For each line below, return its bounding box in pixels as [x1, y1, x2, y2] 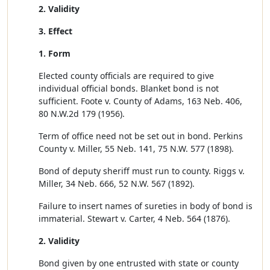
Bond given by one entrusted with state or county [39, 257, 239, 269]
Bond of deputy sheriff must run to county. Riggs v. [39, 165, 245, 177]
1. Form [39, 48, 71, 59]
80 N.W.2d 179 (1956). [39, 108, 125, 119]
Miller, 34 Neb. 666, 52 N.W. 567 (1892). [39, 178, 195, 189]
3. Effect [39, 25, 72, 37]
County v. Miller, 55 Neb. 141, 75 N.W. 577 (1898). [39, 143, 234, 154]
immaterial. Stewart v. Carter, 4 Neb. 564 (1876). [39, 213, 230, 224]
